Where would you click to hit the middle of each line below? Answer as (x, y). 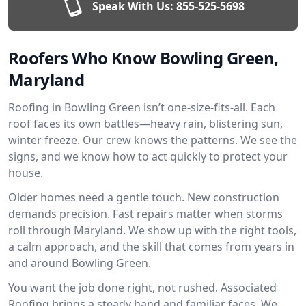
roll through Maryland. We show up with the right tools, (152, 230)
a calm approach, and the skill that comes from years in (151, 247)
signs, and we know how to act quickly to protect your (148, 156)
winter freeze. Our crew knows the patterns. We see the (153, 140)
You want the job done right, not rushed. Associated (142, 288)
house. (26, 173)
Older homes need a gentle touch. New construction (144, 197)
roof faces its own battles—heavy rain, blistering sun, (145, 124)
